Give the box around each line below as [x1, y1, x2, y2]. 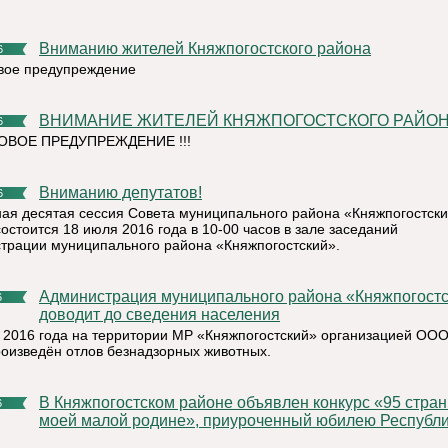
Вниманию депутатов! [50, 184, 202, 201]
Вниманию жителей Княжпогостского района [50, 40, 371, 57]
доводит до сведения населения [39, 306, 280, 323]
